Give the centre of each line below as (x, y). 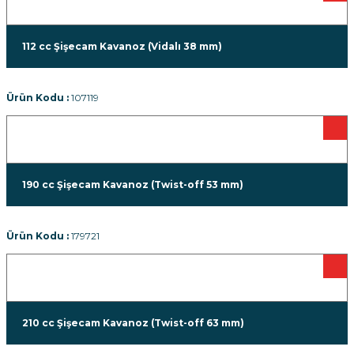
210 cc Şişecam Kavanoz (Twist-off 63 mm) (133, 323)
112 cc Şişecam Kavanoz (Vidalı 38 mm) (122, 46)
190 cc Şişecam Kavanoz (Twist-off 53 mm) (133, 185)
